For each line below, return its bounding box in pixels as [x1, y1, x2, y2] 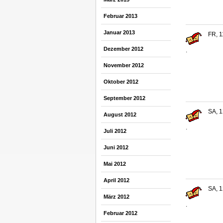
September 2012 [104, 95, 145, 101]
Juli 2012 [104, 128, 126, 134]
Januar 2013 [104, 29, 135, 35]
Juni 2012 [104, 144, 128, 150]
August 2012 [104, 111, 136, 117]
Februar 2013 [104, 13, 137, 19]
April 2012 [104, 177, 129, 183]
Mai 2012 [104, 161, 126, 167]
